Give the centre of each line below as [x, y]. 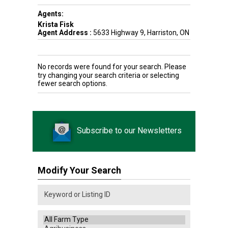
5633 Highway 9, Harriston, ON [140, 33]
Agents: [51, 14]
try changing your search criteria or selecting [108, 75]
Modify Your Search [79, 170]
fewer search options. [73, 83]
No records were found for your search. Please [112, 67]
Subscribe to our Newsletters [129, 131]
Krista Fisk [56, 24]
